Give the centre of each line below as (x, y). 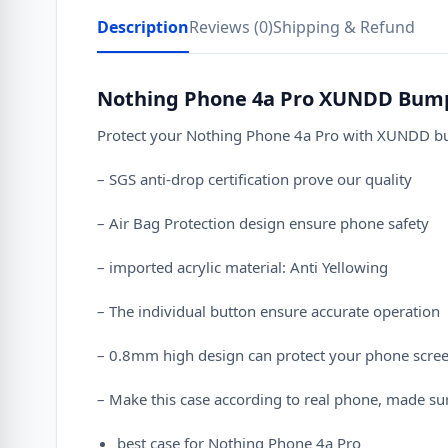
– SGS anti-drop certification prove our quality (254, 179)
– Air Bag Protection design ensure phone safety (263, 223)
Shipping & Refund (344, 27)
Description (143, 27)
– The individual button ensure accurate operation (268, 311)
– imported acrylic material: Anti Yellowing (242, 267)
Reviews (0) (231, 27)
